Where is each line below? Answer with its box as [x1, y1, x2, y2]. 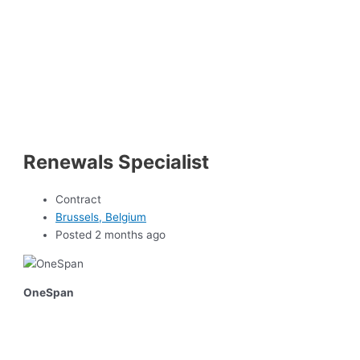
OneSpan [23, 285, 75, 299]
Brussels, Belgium [55, 211, 147, 224]
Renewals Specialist [23, 149, 210, 174]
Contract [55, 193, 102, 207]
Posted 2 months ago [55, 228, 166, 242]
